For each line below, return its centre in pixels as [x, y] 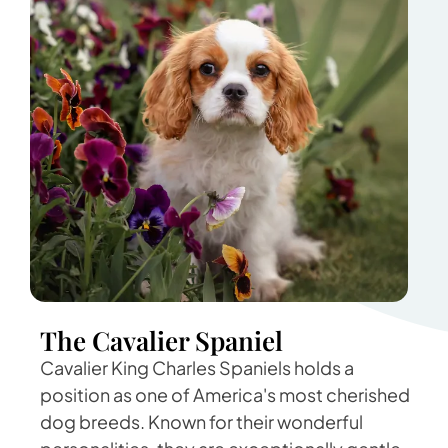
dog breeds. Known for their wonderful [201, 422]
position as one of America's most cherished [225, 395]
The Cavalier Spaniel [161, 341]
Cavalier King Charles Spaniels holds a [197, 368]
